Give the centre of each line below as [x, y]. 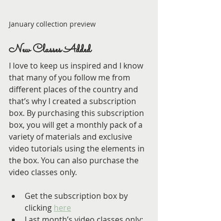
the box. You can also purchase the [75, 160]
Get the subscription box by [77, 196]
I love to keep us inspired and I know [77, 65]
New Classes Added [50, 50]
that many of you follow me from [71, 77]
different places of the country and [74, 89]
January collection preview [52, 24]
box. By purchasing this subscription [77, 113]
